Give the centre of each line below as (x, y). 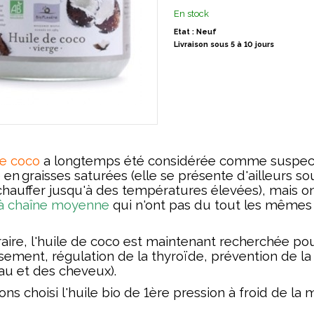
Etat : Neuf (195, 32)
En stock (191, 14)
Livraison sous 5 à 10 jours (224, 45)
